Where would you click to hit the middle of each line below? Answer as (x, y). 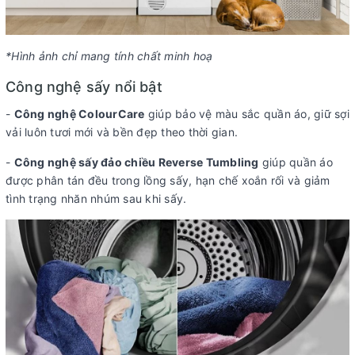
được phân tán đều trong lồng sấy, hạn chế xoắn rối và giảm (168, 181)
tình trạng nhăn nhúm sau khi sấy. (96, 199)
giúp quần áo (296, 162)
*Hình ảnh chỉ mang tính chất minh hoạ (109, 56)
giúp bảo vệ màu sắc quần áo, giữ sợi (247, 114)
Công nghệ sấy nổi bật (84, 87)
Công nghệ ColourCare (79, 114)
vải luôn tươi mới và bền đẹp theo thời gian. (122, 132)
